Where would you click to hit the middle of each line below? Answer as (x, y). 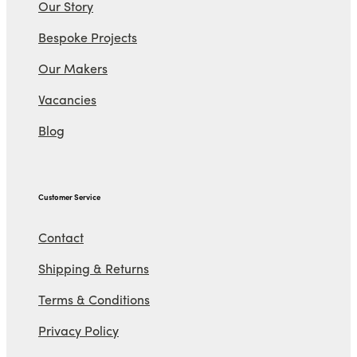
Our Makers (73, 69)
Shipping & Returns (94, 268)
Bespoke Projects (88, 37)
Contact (61, 237)
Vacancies (67, 100)
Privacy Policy (78, 330)
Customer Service (69, 196)
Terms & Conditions (94, 299)
